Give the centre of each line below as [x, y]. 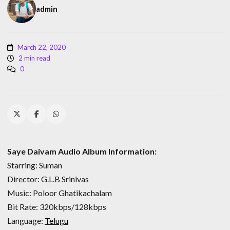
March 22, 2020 [41, 47]
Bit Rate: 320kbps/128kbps [57, 206]
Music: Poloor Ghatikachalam [60, 193]
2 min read [34, 58]
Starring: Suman [35, 165]
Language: [26, 220]
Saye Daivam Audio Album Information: [82, 151]
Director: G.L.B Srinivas [48, 179]
